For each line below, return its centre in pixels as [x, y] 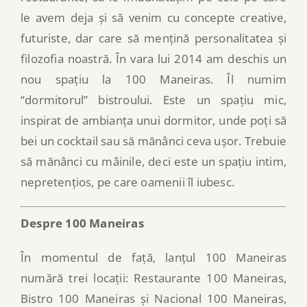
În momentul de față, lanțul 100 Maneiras [153, 258]
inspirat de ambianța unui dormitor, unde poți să [153, 120]
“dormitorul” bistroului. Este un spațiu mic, [153, 99]
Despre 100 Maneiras [82, 223]
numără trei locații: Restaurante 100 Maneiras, [153, 278]
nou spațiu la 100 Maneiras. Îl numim [153, 79]
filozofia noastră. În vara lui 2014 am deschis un [153, 58]
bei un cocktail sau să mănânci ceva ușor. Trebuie [153, 140]
